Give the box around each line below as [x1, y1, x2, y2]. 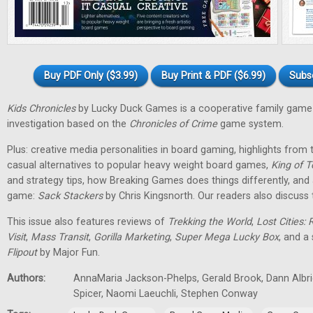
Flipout [7, 247, 37, 259]
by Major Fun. [37, 247, 100, 259]
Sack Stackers [38, 190, 103, 202]
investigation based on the [7, 118, 129, 130]
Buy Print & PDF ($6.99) [161, 70, 265, 82]
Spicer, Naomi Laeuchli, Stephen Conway [73, 288, 258, 300]
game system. [217, 118, 284, 130]
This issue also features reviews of [7, 216, 168, 228]
